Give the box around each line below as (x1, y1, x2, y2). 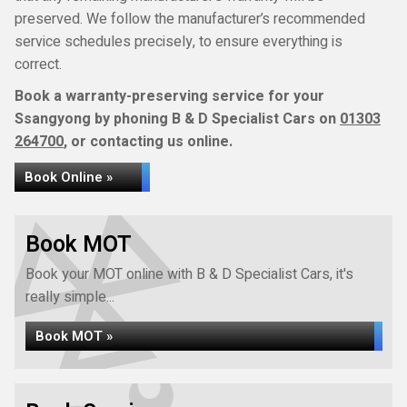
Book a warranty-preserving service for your (15, 85, 324, 107)
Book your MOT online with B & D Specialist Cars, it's (25, 263, 353, 285)
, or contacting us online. (64, 131, 233, 153)
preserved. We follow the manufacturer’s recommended (15, 8, 365, 30)
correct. (15, 54, 62, 75)
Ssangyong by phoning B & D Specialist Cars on (15, 108, 340, 130)
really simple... (25, 286, 114, 308)
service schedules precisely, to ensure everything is (15, 31, 342, 53)
